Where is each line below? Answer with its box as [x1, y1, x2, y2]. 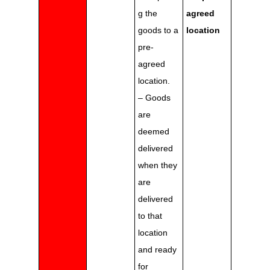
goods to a [138, 25, 178, 36]
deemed [138, 127, 169, 137]
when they [138, 160, 177, 171]
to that [138, 211, 162, 221]
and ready [138, 245, 177, 255]
